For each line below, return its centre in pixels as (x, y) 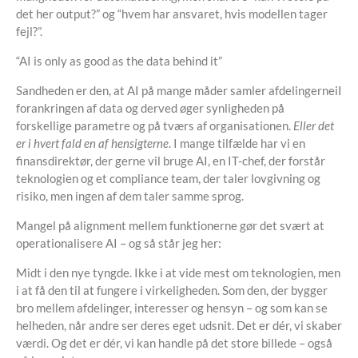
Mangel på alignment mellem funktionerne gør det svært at (170, 225)
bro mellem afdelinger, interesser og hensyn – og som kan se (172, 308)
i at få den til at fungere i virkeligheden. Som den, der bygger (172, 290)
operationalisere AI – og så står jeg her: (119, 243)
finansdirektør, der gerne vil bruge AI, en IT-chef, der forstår (171, 161)
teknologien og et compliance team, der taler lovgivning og (168, 178)
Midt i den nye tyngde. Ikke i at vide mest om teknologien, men (178, 272)
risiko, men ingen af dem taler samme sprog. (130, 196)
